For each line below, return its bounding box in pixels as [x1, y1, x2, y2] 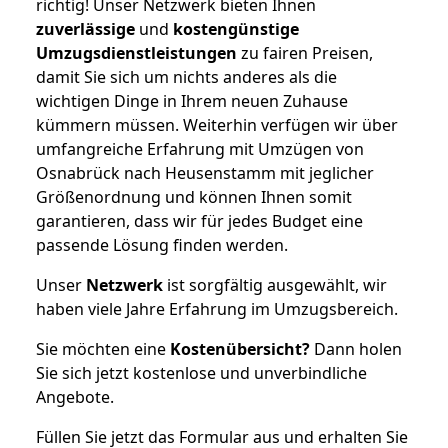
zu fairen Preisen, [237, 41, 373, 64]
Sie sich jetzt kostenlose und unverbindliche [36, 361, 367, 384]
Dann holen [310, 337, 402, 360]
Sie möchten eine [36, 337, 170, 360]
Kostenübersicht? [170, 337, 310, 360]
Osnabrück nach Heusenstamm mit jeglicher [36, 161, 374, 184]
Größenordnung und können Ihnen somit [36, 185, 352, 208]
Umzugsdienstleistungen [36, 41, 237, 64]
